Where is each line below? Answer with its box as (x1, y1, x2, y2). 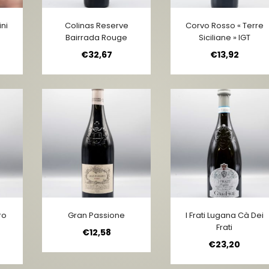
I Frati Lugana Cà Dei (185, 209, 264, 221)
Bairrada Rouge (65, 31, 128, 43)
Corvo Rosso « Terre (185, 19, 264, 31)
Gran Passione (68, 209, 125, 221)
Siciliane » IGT (198, 31, 250, 43)
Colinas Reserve (64, 19, 128, 31)
